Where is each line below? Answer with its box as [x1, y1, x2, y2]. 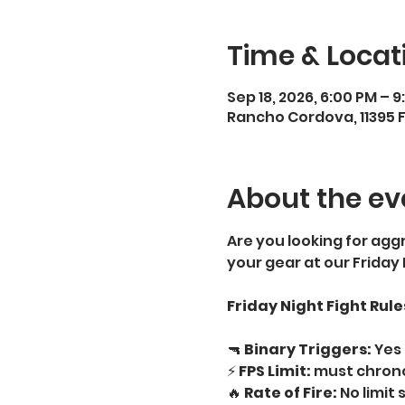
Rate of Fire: [243, 382, 337, 403]
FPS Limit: [238, 361, 311, 381]
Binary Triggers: [243, 339, 372, 360]
